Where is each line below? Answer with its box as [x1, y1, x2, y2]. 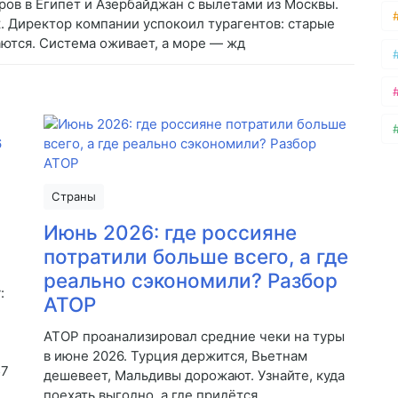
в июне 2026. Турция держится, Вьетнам [44, 347, 307, 365]
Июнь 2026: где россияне [44, 220, 297, 245]
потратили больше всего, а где [44, 244, 348, 269]
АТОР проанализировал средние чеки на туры [44, 328, 345, 346]
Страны [52, 189, 96, 204]
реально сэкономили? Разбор [44, 268, 338, 293]
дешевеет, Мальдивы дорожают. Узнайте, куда [44, 367, 345, 385]
